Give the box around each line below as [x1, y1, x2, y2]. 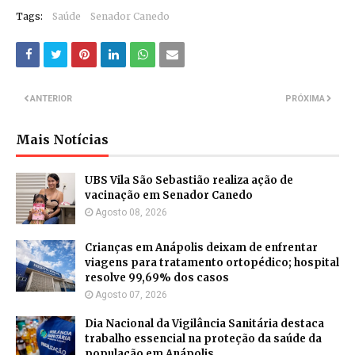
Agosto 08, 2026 [95, 207, 167, 219]
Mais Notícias [16, 132, 109, 148]
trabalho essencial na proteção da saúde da [85, 332, 322, 346]
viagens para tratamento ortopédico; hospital [85, 256, 339, 270]
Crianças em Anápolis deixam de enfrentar [85, 241, 318, 255]
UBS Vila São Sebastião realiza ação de [85, 174, 293, 188]
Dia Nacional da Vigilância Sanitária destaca [85, 317, 324, 331]
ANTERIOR [30, 94, 72, 105]
